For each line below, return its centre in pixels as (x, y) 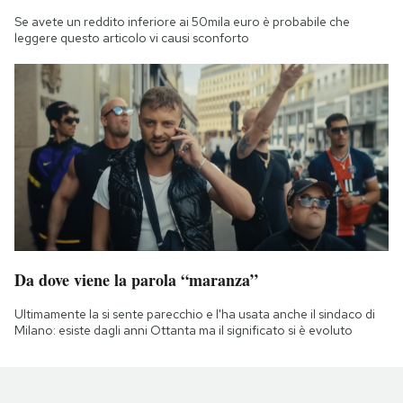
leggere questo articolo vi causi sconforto (132, 37)
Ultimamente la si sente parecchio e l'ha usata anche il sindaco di (195, 313)
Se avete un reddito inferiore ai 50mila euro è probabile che (182, 21)
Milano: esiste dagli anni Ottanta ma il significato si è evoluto (184, 330)
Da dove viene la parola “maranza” (136, 279)
